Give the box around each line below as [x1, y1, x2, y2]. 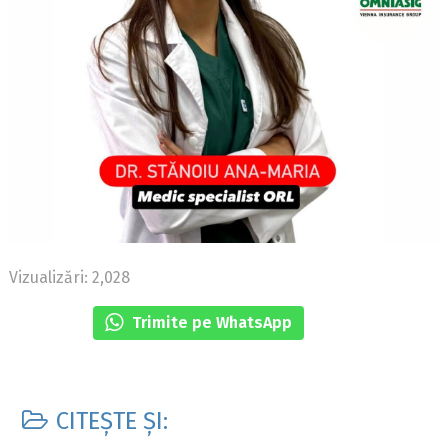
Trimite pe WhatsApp [127, 312, 292, 332]
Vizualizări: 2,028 [9, 267, 131, 287]
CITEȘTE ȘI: [50, 407, 169, 436]
